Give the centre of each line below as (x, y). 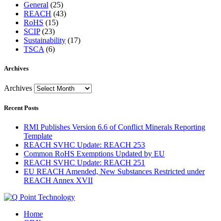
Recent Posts (21, 108)
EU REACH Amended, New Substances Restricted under (114, 171)
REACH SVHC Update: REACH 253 (84, 145)
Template (38, 136)
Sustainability (45, 40)
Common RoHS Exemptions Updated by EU (94, 153)
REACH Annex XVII (58, 180)
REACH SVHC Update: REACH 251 (84, 162)
